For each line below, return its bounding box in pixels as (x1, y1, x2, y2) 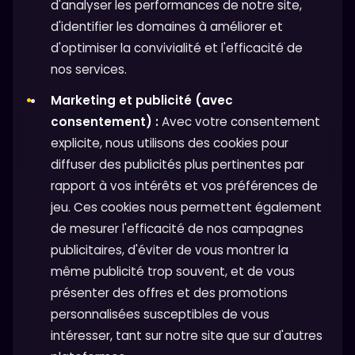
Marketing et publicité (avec (51, 92, 233, 109)
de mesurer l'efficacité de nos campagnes (51, 220, 303, 238)
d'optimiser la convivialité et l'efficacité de (51, 40, 303, 57)
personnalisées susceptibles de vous (51, 306, 269, 323)
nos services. (51, 61, 127, 78)
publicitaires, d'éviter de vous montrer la (51, 242, 288, 259)
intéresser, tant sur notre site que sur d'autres (51, 327, 323, 345)
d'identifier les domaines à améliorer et (51, 18, 283, 36)
